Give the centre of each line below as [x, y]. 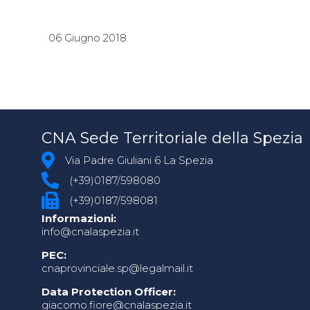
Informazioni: [79, 219]
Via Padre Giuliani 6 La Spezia [139, 161]
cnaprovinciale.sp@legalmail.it [117, 268]
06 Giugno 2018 [88, 38]
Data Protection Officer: [109, 292]
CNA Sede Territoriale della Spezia [172, 138]
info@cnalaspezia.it [90, 232]
